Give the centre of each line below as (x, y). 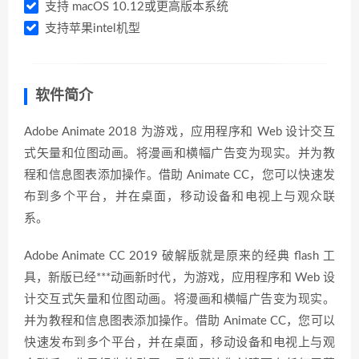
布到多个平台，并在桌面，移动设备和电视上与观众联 (179, 197)
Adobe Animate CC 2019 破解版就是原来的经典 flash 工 (179, 256)
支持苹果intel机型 (91, 28)
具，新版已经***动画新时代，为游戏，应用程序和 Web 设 (179, 278)
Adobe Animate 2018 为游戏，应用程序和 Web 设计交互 (179, 132)
